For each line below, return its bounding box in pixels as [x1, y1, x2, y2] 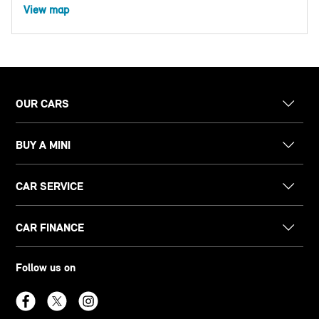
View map [23, 3, 69, 17]
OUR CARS [16, 97, 70, 111]
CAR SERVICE [16, 179, 84, 194]
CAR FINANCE [16, 221, 85, 235]
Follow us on [16, 261, 76, 275]
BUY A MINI [16, 138, 71, 152]
